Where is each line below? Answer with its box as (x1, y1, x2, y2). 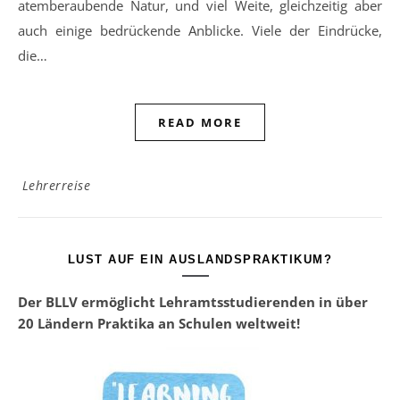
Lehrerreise (21, 177, 90, 195)
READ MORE (158, 114, 242, 131)
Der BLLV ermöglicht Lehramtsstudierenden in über (18, 293, 368, 312)
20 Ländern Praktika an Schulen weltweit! (18, 314, 300, 333)
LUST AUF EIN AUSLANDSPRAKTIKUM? (67, 253, 333, 267)
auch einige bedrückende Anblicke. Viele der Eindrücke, (18, 21, 382, 40)
